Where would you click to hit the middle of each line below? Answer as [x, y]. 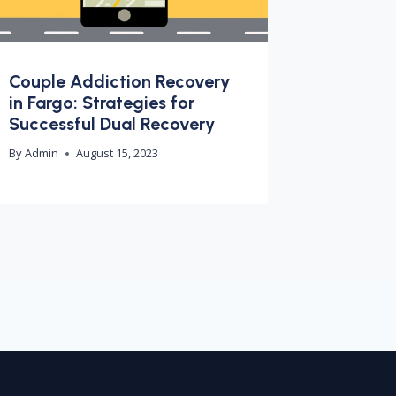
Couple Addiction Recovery [120, 81]
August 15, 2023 [117, 153]
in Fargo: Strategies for [102, 102]
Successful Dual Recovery [112, 123]
